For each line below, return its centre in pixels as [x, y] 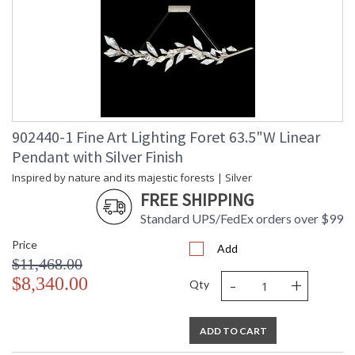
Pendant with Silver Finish [97, 157]
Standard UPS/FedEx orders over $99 [242, 219]
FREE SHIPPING [197, 200]
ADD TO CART [233, 331]
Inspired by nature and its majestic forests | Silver [132, 178]
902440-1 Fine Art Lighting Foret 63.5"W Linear [166, 137]
